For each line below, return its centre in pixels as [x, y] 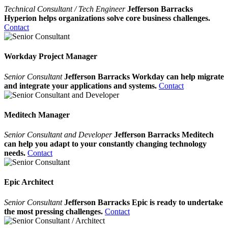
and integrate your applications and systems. [80, 85]
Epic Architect [29, 182]
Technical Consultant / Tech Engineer [65, 9]
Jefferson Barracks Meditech [164, 135]
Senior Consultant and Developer [59, 135]
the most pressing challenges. [53, 211]
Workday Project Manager [51, 56]
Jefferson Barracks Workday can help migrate [144, 76]
